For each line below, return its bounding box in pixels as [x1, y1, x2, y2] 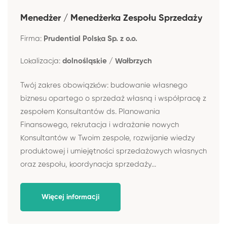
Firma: [20, 34, 44, 43]
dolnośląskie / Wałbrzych [62, 57, 152, 65]
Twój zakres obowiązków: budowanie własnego [20, 82, 187, 89]
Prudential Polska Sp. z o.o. [44, 34, 137, 43]
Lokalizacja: [20, 57, 62, 65]
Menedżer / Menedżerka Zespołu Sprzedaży [20, 13, 202, 23]
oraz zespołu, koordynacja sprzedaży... [20, 161, 156, 168]
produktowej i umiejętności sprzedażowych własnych [20, 147, 207, 155]
